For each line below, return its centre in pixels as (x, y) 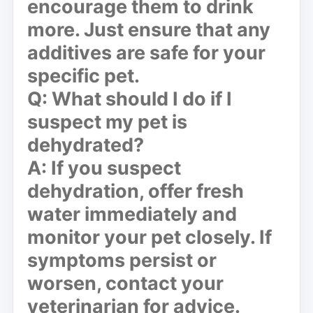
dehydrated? (86, 145)
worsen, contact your (125, 283)
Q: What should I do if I (130, 99)
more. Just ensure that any (149, 29)
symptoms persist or (122, 260)
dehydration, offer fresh (136, 191)
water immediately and (132, 214)
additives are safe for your (146, 52)
